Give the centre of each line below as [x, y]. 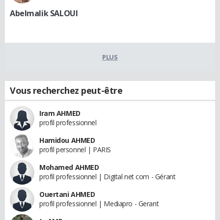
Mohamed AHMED [69, 167]
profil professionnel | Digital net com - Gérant [108, 177]
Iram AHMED [60, 113]
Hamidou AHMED [67, 140]
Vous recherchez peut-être [66, 90]
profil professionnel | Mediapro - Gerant [99, 204]
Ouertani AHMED [67, 194]
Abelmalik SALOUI [44, 13]
